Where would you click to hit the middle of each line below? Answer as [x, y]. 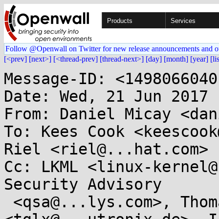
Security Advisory [83, 184]
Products [120, 21]
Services [183, 21]
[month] [176, 59]
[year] [199, 59]
